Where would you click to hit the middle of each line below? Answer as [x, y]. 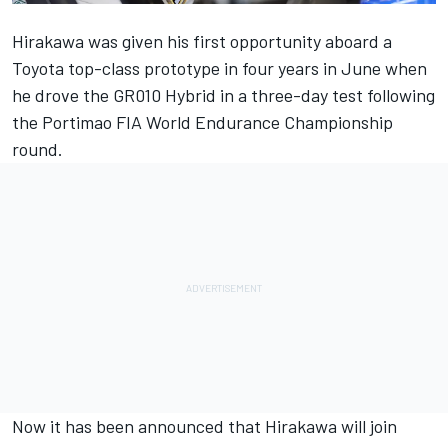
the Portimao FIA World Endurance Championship [202, 121]
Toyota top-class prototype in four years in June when [219, 67]
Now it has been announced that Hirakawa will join [204, 425]
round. [37, 148]
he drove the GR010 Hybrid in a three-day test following [223, 94]
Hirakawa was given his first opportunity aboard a [202, 40]
